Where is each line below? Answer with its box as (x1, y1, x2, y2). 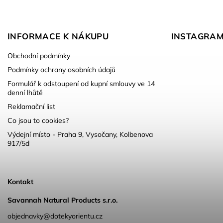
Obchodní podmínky (7, 51, 70, 61)
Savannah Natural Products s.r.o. (7, 195, 117, 205)
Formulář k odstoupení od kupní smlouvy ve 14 (7, 79, 155, 89)
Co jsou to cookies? (7, 116, 69, 125)
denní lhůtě (7, 88, 43, 98)
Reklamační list (7, 102, 55, 111)
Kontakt (7, 177, 33, 187)
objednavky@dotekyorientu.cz (7, 211, 103, 221)
